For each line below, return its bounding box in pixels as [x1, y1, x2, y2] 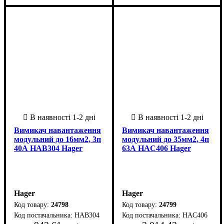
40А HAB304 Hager [14, 143, 82, 152]
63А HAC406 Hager [122, 143, 191, 152]
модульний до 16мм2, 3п [14, 134, 101, 143]
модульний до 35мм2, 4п [122, 134, 209, 143]
